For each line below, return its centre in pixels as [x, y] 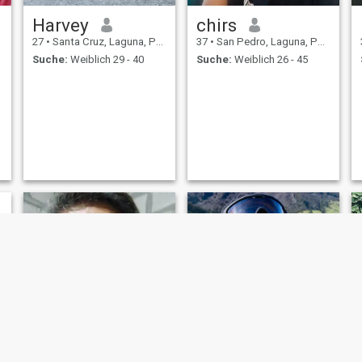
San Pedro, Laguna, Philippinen [265, 41]
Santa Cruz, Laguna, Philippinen [103, 41]
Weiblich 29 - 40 [105, 60]
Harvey [60, 25]
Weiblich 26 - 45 [269, 60]
